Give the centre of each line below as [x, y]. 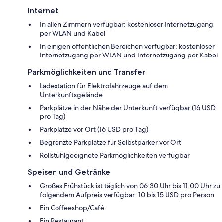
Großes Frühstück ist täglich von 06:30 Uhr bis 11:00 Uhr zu [130, 186]
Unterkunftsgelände [71, 95]
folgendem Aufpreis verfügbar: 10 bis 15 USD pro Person [127, 195]
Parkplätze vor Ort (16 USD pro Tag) [94, 130]
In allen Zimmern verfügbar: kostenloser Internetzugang [126, 25]
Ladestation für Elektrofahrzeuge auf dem [104, 86]
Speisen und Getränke [69, 172]
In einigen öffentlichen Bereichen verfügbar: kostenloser [127, 46]
